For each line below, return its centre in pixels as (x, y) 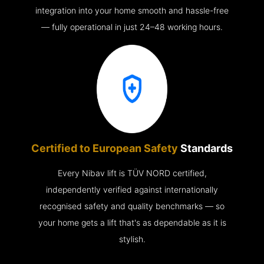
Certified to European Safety (106, 148)
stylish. (132, 239)
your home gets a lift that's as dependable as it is (132, 223)
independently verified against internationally (132, 190)
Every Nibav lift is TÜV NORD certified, (132, 173)
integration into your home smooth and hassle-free (132, 11)
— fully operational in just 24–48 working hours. (132, 27)
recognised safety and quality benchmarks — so (132, 206)
